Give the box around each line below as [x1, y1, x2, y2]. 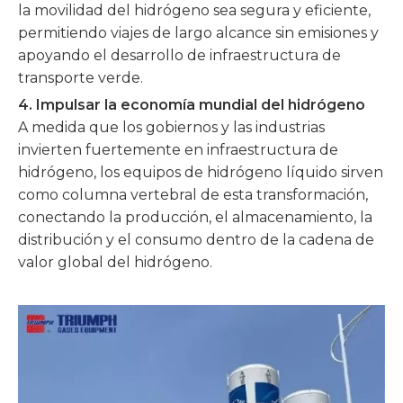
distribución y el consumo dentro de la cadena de [18, 231, 374, 248]
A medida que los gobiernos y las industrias [18, 119, 325, 136]
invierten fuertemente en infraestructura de [18, 141, 338, 158]
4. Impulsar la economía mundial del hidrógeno [18, 96, 365, 113]
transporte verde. [18, 69, 143, 86]
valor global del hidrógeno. [18, 254, 212, 271]
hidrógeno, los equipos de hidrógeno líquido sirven [18, 164, 383, 181]
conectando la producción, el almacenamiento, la [18, 209, 372, 226]
